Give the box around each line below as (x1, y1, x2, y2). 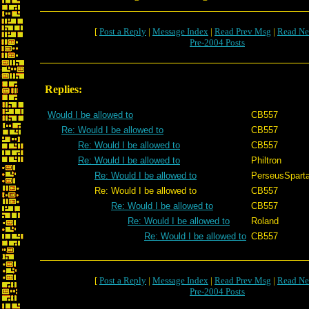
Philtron (251, 155, 281, 166)
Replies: (45, 83, 82, 95)
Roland (251, 216, 279, 226)
